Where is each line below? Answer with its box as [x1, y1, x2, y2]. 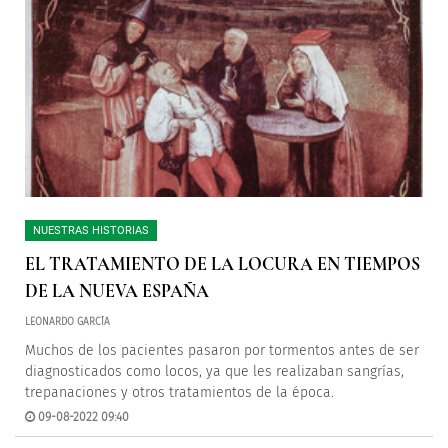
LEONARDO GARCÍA [25, 316, 110, 328]
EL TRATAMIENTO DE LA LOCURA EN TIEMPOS [25, 253, 420, 275]
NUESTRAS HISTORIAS [33, 224, 149, 237]
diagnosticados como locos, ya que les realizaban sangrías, [25, 363, 404, 380]
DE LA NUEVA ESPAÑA [25, 280, 209, 302]
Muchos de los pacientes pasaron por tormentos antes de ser [25, 342, 419, 359]
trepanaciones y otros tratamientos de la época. [25, 384, 334, 401]
